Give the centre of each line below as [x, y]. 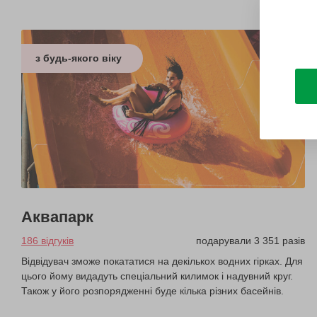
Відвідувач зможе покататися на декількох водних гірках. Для [162, 261]
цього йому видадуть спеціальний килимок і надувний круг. [157, 276]
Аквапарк [57, 217]
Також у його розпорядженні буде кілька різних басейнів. [152, 291]
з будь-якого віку [79, 58]
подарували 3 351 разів [251, 241]
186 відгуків [47, 241]
